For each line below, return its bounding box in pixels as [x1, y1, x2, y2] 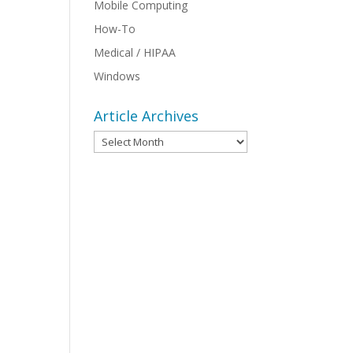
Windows [94, 69, 141, 84]
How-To [94, 21, 136, 36]
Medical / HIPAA [94, 45, 176, 60]
